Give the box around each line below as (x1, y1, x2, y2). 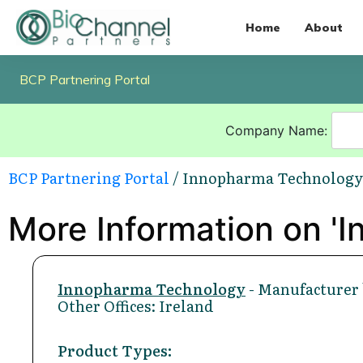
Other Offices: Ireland (58, 294, 214, 317)
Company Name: (224, 122, 331, 139)
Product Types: (58, 339, 172, 361)
